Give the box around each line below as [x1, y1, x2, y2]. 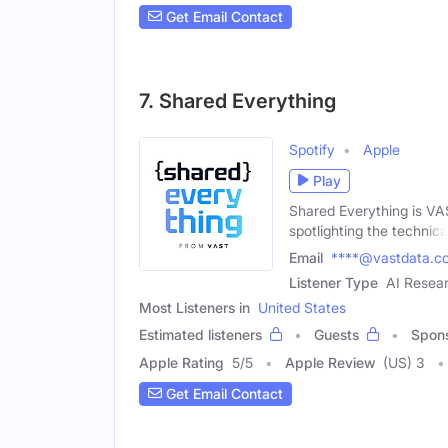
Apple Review [285, 353, 375, 371]
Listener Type [289, 273, 378, 291]
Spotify [289, 140, 335, 158]
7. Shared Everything [139, 88, 336, 113]
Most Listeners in [139, 298, 250, 316]
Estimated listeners [139, 325, 262, 343]
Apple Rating [139, 353, 224, 371]
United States [258, 298, 346, 316]
